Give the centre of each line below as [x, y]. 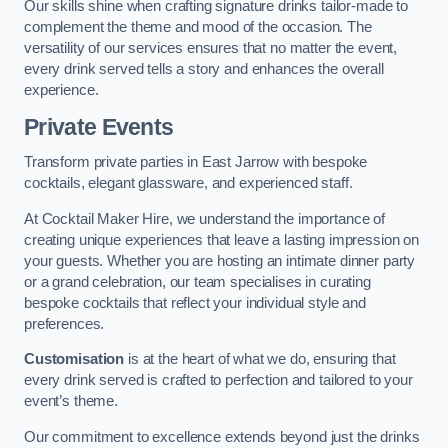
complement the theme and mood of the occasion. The [198, 27]
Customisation [74, 359]
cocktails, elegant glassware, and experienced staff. [188, 183]
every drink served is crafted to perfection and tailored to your [218, 380]
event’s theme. [71, 401]
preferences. [64, 323]
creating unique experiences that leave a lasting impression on [221, 239]
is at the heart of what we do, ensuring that [260, 359]
